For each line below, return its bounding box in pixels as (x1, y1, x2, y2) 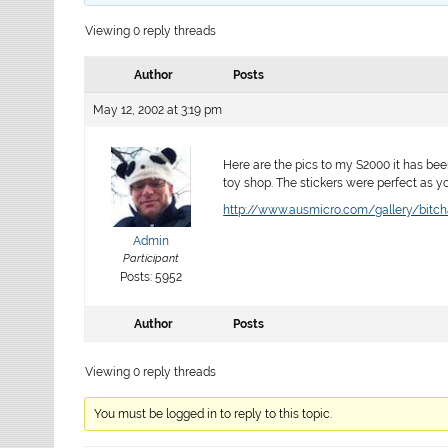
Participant (122, 251, 179, 265)
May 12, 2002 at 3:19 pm (93, 102, 223, 117)
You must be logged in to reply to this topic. (94, 406, 333, 421)
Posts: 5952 (119, 269, 182, 284)
